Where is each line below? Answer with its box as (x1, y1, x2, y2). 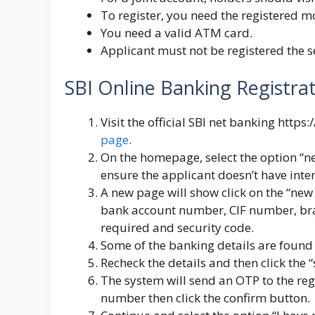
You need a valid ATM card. (101, 24, 252, 41)
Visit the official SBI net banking (101, 114, 278, 131)
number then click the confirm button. (101, 290, 310, 307)
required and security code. (101, 219, 254, 236)
